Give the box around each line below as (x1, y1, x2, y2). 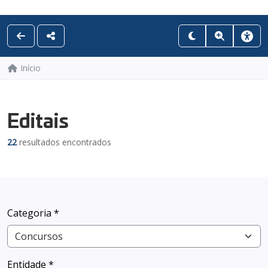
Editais (7, 105, 69, 133)
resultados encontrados (17, 136, 111, 148)
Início (20, 62, 41, 74)
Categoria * (7, 206, 59, 220)
